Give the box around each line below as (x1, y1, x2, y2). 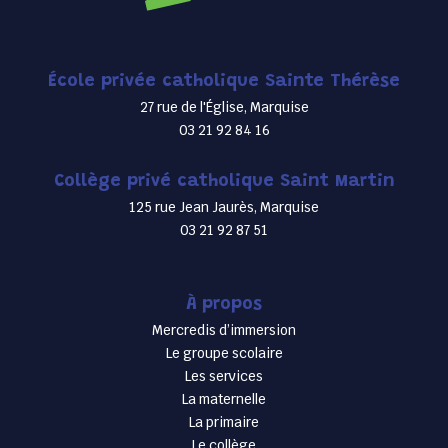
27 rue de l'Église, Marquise (139, 98, 309, 117)
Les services (185, 367, 263, 386)
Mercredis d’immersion (152, 321, 296, 340)
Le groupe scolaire (165, 344, 283, 363)
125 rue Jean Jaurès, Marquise (129, 198, 319, 217)
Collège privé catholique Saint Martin (53, 173, 395, 192)
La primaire (189, 413, 259, 432)
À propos (186, 296, 262, 315)
